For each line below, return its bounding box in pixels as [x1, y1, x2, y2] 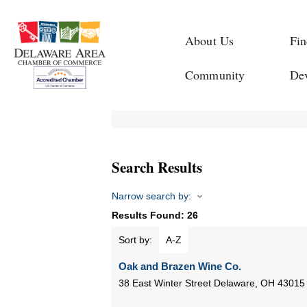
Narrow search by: [111, 191, 191, 202]
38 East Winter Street [118, 278, 211, 289]
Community [185, 66, 245, 83]
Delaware [213, 278, 255, 289]
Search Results [111, 157, 202, 178]
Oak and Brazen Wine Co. [118, 260, 241, 273]
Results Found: [111, 210, 187, 221]
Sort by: [118, 234, 152, 246]
